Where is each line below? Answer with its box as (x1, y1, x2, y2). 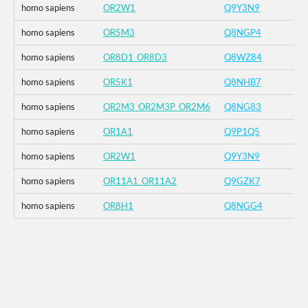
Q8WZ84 (224, 52, 262, 63)
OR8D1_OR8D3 (103, 52, 167, 63)
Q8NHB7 (224, 76, 261, 88)
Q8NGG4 (224, 200, 263, 212)
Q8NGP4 (224, 27, 261, 38)
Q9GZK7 (224, 175, 261, 187)
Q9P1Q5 (224, 126, 260, 137)
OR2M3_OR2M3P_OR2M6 (103, 101, 210, 113)
